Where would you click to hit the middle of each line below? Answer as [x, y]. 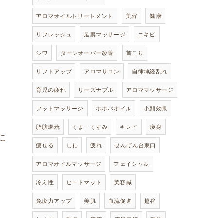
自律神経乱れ [150, 71]
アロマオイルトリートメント [75, 16]
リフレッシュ [54, 34]
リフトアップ [54, 71]
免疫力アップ [54, 201]
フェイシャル [131, 164]
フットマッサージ [60, 108]
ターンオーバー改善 [87, 53]
